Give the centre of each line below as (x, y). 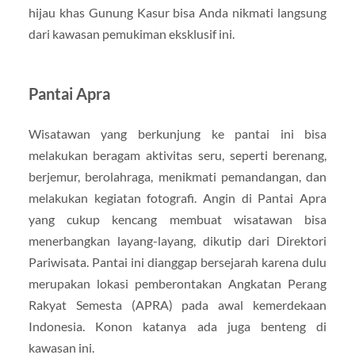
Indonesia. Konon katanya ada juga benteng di (177, 326)
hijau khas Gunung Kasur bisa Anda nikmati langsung (177, 12)
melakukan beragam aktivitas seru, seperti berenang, (177, 155)
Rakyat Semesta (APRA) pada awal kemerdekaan (177, 304)
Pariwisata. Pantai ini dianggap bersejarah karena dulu (177, 261)
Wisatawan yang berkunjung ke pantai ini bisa (177, 133)
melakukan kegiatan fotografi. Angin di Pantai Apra (177, 197)
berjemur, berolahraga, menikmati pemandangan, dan (177, 176)
